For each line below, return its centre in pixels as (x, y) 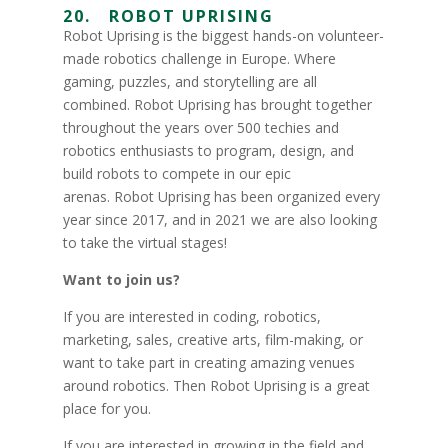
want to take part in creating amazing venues (208, 362)
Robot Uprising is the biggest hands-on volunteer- (223, 35)
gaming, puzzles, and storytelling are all (189, 81)
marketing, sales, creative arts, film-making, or (212, 339)
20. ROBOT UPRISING (168, 16)
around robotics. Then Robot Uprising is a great (216, 385)
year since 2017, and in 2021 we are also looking (219, 219)
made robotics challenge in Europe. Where (199, 58)
